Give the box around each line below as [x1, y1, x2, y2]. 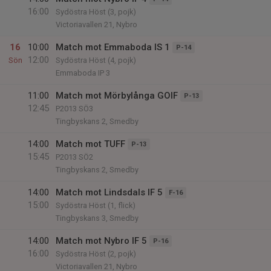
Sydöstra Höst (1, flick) [56, 201, 135, 210]
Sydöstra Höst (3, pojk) [56, 7, 136, 16]
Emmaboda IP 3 [56, 68, 110, 77]
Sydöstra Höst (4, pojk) [56, 56, 136, 65]
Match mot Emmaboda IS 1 [56, 42, 170, 53]
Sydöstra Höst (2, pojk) [56, 249, 136, 258]
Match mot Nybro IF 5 [56, 235, 147, 246]
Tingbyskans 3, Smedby [56, 214, 139, 223]
